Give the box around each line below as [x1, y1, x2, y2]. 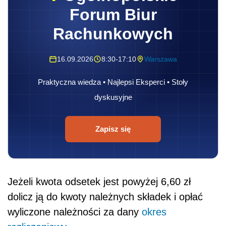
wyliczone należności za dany [8, 206, 142, 217]
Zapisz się [95, 124, 131, 133]
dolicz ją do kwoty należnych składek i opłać [8, 191, 203, 202]
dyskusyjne [94, 92, 132, 101]
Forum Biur [69, 5, 157, 24]
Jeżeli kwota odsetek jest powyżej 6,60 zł [8, 176, 191, 187]
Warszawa [144, 54, 177, 63]
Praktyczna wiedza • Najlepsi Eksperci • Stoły [38, 77, 188, 86]
